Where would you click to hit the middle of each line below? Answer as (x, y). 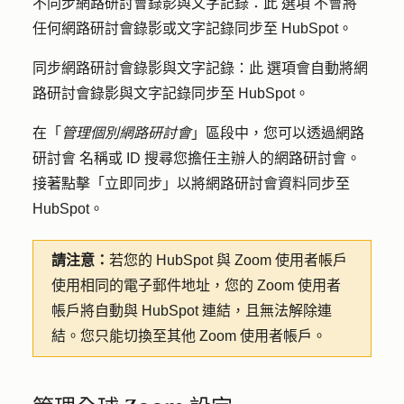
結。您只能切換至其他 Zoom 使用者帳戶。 (189, 335)
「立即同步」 (133, 183)
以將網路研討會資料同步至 (263, 183)
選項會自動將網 (317, 68)
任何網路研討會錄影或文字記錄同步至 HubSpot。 (193, 28)
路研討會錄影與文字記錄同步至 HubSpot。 (171, 93)
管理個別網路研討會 (126, 133)
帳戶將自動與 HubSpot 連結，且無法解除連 (192, 310)
